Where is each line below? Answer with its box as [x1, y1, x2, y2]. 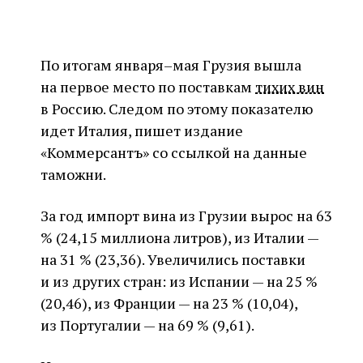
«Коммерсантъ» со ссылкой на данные [41, 143, 307, 162]
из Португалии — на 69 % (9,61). [41, 315, 254, 335]
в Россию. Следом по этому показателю [41, 99, 313, 118]
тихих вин [255, 77, 324, 96]
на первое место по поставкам [41, 77, 255, 96]
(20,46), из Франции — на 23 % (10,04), [41, 293, 297, 313]
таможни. [41, 164, 106, 184]
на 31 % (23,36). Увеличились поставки [41, 250, 305, 269]
